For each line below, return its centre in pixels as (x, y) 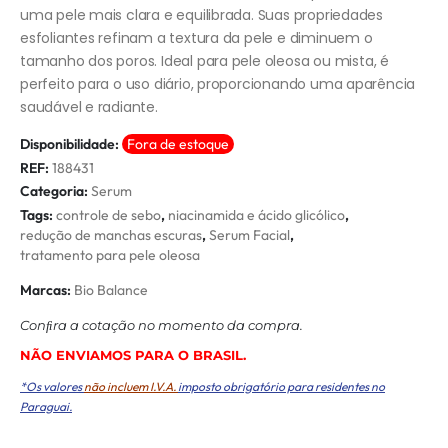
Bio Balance (111, 290)
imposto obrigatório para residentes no (281, 387)
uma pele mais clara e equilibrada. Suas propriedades (202, 15)
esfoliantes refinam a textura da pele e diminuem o (196, 38)
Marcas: (47, 290)
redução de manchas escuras (111, 235)
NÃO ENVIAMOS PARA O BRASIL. (133, 355)
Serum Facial (249, 235)
